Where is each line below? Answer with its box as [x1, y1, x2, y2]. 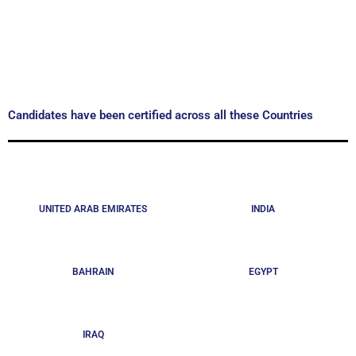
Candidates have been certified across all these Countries [8, 107, 313, 122]
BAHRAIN [72, 265, 114, 277]
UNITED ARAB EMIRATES [39, 203, 147, 215]
